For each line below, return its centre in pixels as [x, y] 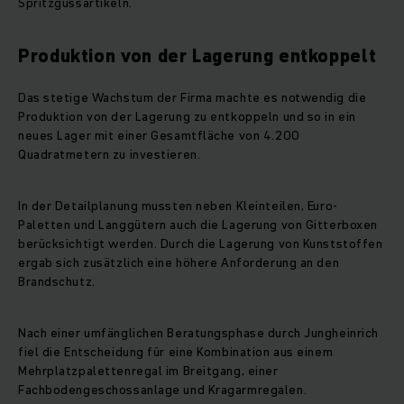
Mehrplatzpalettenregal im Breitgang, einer [148, 371]
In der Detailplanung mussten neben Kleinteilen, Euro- [178, 206]
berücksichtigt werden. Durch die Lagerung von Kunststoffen [201, 244]
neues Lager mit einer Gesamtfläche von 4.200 [159, 136]
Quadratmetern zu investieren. [110, 155]
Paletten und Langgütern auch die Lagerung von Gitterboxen [198, 225]
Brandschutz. [57, 282]
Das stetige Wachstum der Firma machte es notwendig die [193, 98]
